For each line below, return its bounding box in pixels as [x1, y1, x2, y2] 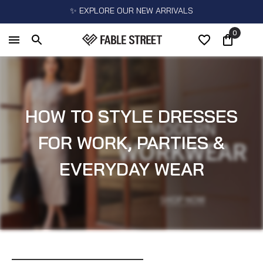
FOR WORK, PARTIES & [38, 131, 225, 154]
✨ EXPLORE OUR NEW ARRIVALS [70, 5, 193, 16]
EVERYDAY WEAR [59, 158, 204, 180]
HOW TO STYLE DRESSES [25, 105, 238, 127]
